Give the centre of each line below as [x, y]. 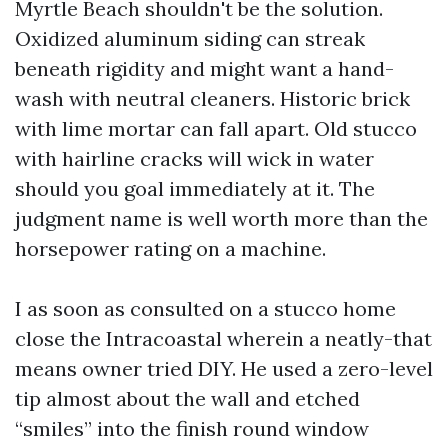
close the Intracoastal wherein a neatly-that [223, 338]
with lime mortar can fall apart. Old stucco [216, 128]
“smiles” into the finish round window [192, 428]
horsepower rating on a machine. [170, 248]
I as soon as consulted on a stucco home [205, 308]
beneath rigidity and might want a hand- [204, 68]
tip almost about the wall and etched [187, 398]
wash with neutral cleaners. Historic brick [212, 98]
